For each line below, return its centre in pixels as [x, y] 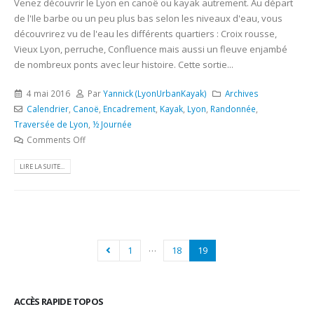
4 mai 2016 [48, 93]
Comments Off [56, 139]
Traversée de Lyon [51, 124]
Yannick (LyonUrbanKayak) [155, 93]
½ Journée [112, 124]
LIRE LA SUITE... [42, 166]
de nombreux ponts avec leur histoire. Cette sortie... [124, 64]
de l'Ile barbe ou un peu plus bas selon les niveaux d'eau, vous [148, 18]
